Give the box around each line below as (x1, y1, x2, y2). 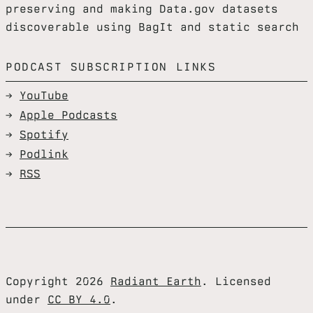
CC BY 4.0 (48, 293, 110, 306)
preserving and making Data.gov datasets (6, 2, 278, 15)
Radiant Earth (110, 275, 201, 288)
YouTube (20, 89, 68, 102)
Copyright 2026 (6, 275, 110, 288)
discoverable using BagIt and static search (6, 20, 299, 34)
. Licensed (201, 275, 271, 288)
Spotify (20, 128, 68, 141)
